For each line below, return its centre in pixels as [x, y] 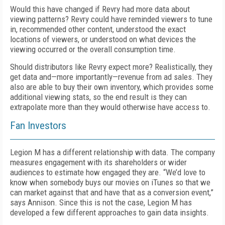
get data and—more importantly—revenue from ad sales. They [111, 77]
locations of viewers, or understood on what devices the [103, 39]
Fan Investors [38, 126]
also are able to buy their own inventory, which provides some [112, 87]
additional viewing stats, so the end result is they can [98, 97]
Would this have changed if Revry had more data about [100, 9]
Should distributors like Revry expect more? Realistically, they [111, 67]
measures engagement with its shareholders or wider [98, 162]
